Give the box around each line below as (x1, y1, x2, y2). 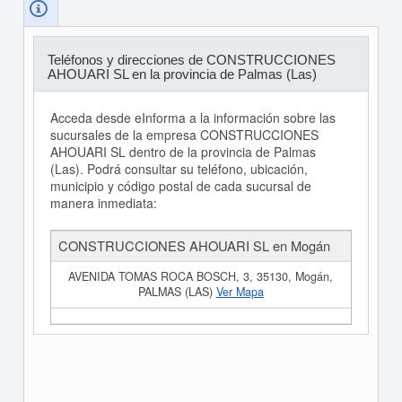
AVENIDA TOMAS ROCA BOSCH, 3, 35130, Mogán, (68, 268, 334, 284)
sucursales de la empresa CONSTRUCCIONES (49, 126, 319, 144)
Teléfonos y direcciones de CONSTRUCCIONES (47, 52, 336, 67)
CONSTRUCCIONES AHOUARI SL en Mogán (57, 236, 330, 255)
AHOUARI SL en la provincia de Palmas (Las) (47, 66, 317, 82)
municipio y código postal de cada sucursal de (49, 177, 311, 195)
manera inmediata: (49, 194, 157, 212)
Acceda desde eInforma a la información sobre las (49, 109, 336, 127)
